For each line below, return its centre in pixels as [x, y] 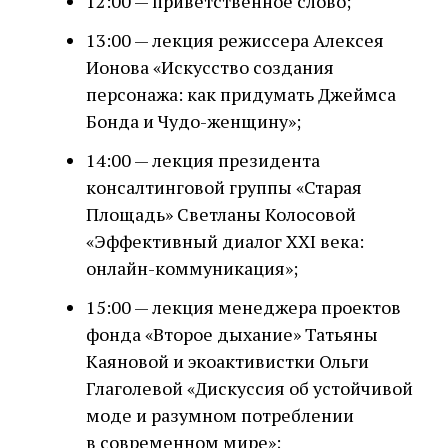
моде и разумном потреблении [220, 415]
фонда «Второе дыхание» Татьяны [232, 334]
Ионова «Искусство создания [210, 67]
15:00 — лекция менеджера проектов [243, 307]
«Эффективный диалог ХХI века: [225, 241]
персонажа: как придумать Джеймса [241, 94]
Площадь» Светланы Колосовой [221, 214]
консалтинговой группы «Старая [224, 187]
